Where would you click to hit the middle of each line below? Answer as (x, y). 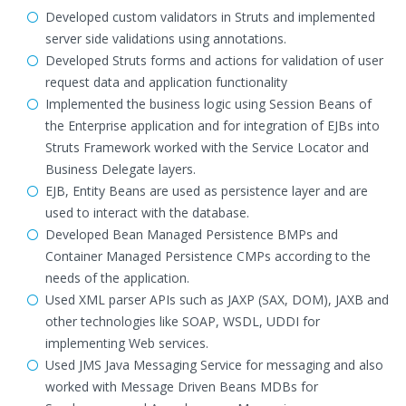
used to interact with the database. (147, 213)
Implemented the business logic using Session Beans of (208, 104)
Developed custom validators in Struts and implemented (210, 17)
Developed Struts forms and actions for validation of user (214, 60)
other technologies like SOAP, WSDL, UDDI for (183, 321)
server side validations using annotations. (166, 39)
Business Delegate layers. (121, 169)
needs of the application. (117, 278)
